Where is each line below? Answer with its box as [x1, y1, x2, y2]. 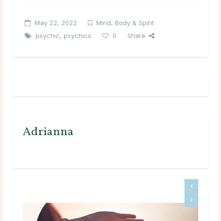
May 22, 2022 [35, 18, 77, 27]
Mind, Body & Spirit [96, 18, 154, 27]
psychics [64, 31, 91, 39]
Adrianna [23, 123, 74, 141]
